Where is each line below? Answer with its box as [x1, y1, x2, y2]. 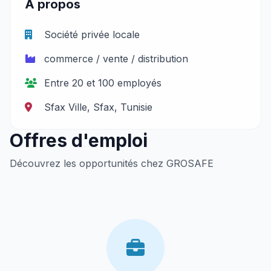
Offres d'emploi [10, 129, 148, 151]
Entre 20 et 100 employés [44, 77, 162, 89]
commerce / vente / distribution [44, 53, 188, 65]
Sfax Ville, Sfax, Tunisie [44, 101, 152, 113]
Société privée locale [44, 28, 140, 41]
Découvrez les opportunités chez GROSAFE [10, 157, 214, 169]
